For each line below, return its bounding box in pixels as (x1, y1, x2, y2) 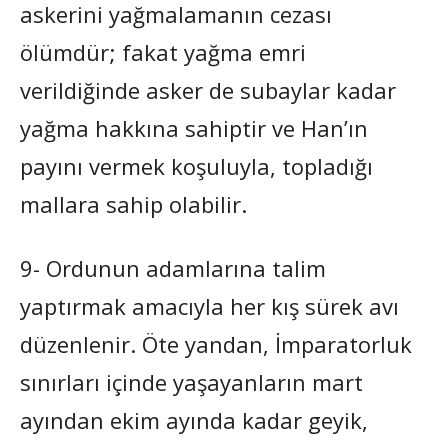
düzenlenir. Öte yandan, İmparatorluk (20, 328, 412, 359)
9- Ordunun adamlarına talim (20, 252, 326, 283)
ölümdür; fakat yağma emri (20, 36, 306, 67)
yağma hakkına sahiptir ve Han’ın (20, 112, 368, 143)
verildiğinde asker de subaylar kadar (20, 74, 396, 105)
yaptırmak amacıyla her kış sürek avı (20, 290, 399, 321)
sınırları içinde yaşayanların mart (20, 366, 363, 397)
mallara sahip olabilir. (20, 188, 247, 219)
